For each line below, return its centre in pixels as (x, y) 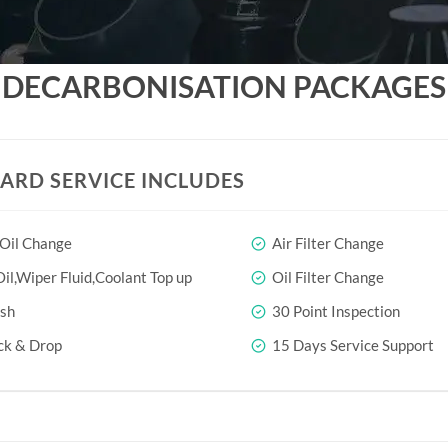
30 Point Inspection (336, 311)
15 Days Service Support (353, 345)
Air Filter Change (328, 243)
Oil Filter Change (328, 277)
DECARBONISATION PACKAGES (224, 86)
